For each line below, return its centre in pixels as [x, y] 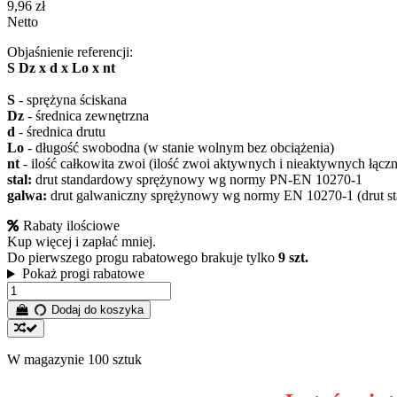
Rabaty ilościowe [70, 226]
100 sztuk [115, 360]
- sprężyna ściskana [71, 100]
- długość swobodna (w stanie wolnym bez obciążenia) [179, 148]
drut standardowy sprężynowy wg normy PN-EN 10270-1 [197, 180]
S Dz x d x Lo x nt [61, 68]
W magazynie [46, 360]
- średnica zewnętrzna [86, 116]
